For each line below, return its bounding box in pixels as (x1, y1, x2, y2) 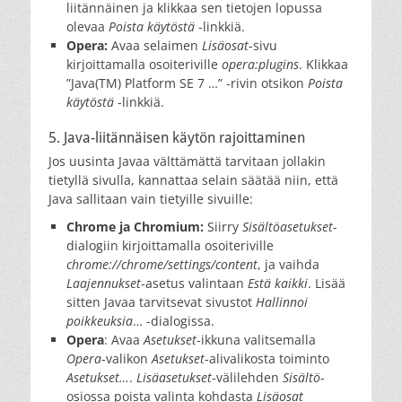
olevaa (66, 17, 109, 35)
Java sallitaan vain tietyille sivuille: (48, 189, 253, 207)
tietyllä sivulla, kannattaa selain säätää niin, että (48, 170, 338, 188)
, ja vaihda (258, 255, 319, 273)
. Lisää (308, 274, 345, 292)
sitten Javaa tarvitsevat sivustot (66, 293, 256, 310)
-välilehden (212, 368, 283, 386)
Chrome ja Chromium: (66, 217, 207, 235)
